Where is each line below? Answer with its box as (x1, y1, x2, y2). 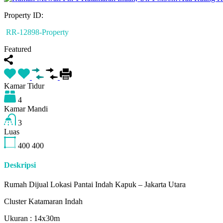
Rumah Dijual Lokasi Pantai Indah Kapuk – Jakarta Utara (4, 180, 186, 189)
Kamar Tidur (4, 81, 44, 90)
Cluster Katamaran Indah (4, 197, 83, 206)
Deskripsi (4, 161, 36, 170)
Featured (4, 44, 31, 53)
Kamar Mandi (4, 104, 48, 113)
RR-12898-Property (4, 27, 69, 36)
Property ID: (4, 10, 43, 19)
